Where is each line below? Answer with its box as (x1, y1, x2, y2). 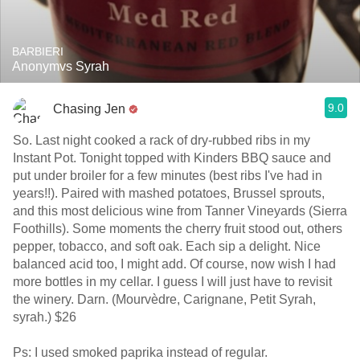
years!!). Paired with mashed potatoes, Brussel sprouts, (13, 186, 325, 200)
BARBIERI (12, 45, 63, 58)
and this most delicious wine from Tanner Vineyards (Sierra (13, 204, 347, 218)
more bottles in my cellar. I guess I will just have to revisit (13, 275, 157, 288)
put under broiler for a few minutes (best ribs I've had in (13, 169, 322, 182)
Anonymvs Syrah (12, 59, 109, 73)
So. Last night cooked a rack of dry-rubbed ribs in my (13, 133, 310, 147)
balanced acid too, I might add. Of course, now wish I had (13, 257, 127, 271)
